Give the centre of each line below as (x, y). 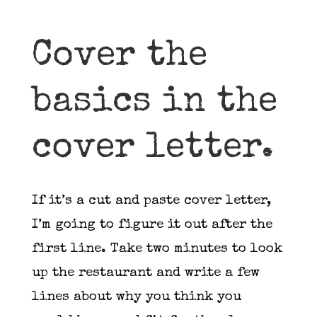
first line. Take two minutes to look (157, 249)
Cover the (119, 57)
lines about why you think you (136, 297)
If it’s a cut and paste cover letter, (151, 201)
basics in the (154, 103)
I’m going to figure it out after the (152, 225)
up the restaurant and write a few (145, 273)
